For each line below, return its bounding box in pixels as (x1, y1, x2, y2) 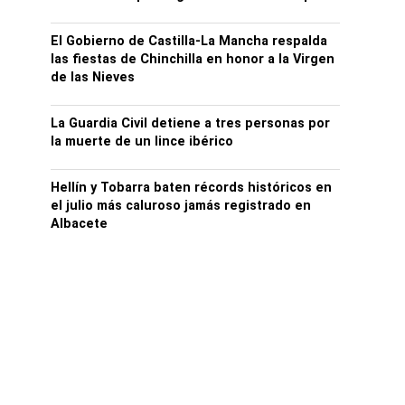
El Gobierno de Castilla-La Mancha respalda (51, 33, 327, 50)
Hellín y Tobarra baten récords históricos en (51, 180, 332, 196)
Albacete (51, 216, 108, 232)
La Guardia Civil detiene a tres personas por (51, 116, 330, 132)
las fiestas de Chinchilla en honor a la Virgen (51, 52, 334, 68)
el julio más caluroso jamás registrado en (51, 198, 311, 214)
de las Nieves (51, 70, 135, 86)
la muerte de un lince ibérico (51, 134, 233, 150)
